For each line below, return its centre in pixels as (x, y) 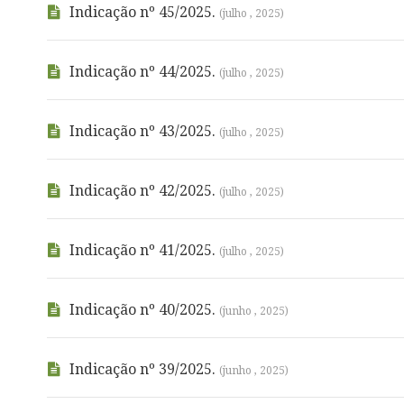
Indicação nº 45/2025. (144, 12)
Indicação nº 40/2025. (144, 310)
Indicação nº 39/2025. (144, 369)
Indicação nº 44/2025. (144, 72)
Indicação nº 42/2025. (144, 191)
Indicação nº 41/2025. (144, 250)
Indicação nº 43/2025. (144, 131)
